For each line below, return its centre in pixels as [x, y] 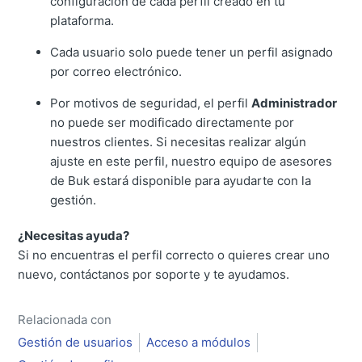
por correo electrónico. [116, 71]
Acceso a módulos [199, 342]
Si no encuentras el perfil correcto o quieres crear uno [174, 255]
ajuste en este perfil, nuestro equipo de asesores [192, 161]
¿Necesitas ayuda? [74, 235]
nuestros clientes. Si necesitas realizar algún [179, 141]
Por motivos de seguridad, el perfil [151, 103]
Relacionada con [65, 319]
